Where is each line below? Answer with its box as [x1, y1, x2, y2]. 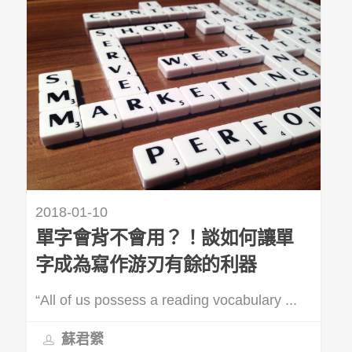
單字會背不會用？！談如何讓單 [35, 226, 294, 248]
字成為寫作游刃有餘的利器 [35, 253, 257, 275]
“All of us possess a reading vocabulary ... [35, 291, 297, 308]
